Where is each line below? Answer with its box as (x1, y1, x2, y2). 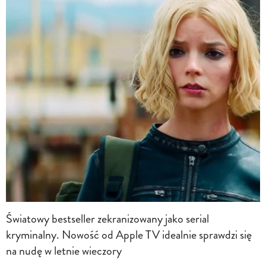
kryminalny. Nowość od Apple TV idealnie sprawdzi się (6, 226, 252, 243)
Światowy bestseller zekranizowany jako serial (6, 210, 209, 227)
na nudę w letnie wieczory (6, 242, 122, 259)
